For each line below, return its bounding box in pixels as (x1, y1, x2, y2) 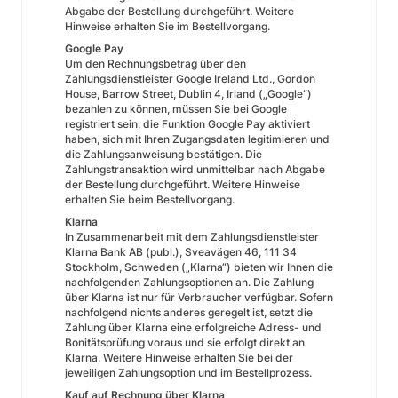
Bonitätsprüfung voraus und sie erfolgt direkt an (65, 336, 305, 349)
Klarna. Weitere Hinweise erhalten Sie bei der (65, 351, 293, 364)
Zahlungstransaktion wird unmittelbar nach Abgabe (65, 163, 325, 176)
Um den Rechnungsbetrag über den (65, 57, 246, 70)
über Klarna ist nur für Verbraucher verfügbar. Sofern (65, 291, 333, 304)
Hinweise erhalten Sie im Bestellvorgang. (65, 20, 270, 33)
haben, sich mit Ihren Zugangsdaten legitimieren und (65, 132, 330, 146)
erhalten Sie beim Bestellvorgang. (65, 193, 235, 206)
